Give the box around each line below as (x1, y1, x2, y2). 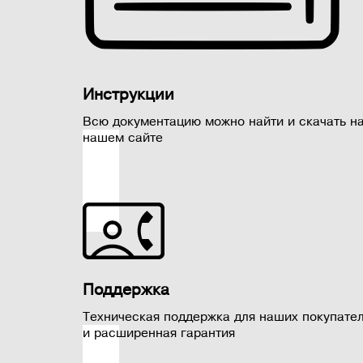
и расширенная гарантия (83, 325, 235, 340)
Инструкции (83, 85, 174, 103)
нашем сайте (83, 130, 163, 145)
